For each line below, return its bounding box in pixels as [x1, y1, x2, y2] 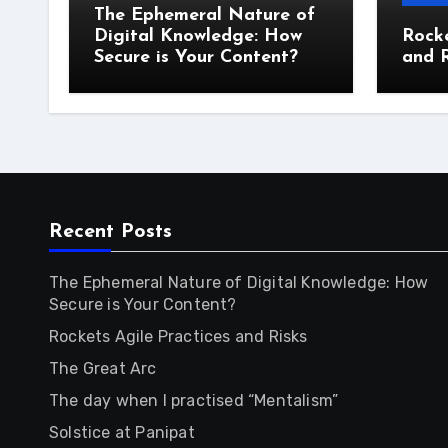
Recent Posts [49, 222, 172, 242]
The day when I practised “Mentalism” [49, 391, 339, 410]
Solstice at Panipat [49, 423, 195, 442]
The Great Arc [49, 359, 157, 378]
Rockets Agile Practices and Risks [49, 327, 308, 346]
